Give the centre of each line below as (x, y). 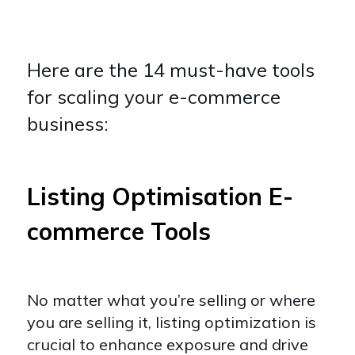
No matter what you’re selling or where (171, 300)
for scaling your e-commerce (154, 96)
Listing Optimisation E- (160, 196)
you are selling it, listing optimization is (172, 322)
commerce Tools (119, 231)
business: (67, 123)
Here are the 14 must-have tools (171, 69)
